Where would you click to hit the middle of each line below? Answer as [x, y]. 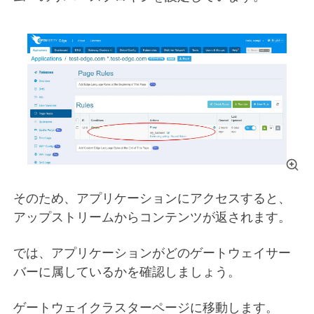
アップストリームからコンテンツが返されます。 [152, 217]
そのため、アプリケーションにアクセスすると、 [152, 198]
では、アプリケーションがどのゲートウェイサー [152, 252]
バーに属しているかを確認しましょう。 [127, 271]
